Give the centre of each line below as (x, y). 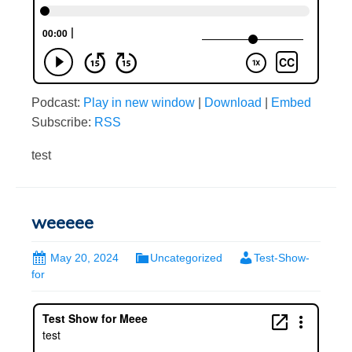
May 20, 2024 (84, 257)
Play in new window (139, 102)
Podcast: (57, 102)
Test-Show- (282, 257)
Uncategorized (186, 257)
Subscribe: (63, 122)
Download (233, 102)
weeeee (62, 222)
